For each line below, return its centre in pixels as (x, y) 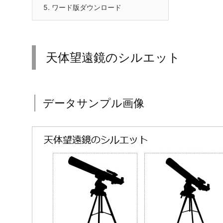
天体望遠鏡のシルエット (113, 58)
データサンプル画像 (94, 103)
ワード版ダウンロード (86, 7)
